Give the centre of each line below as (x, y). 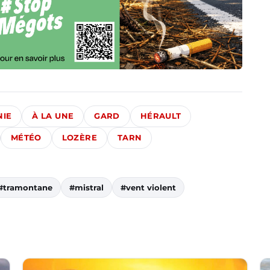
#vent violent (148, 188)
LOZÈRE (79, 138)
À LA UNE (53, 116)
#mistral (86, 188)
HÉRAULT (161, 116)
